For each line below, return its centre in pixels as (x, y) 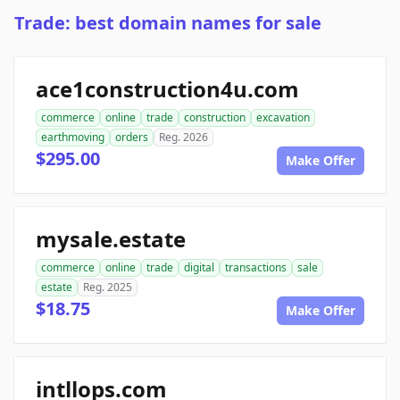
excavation (283, 118)
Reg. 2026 (183, 137)
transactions (256, 268)
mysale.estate (111, 239)
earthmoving (73, 137)
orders (132, 137)
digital (199, 268)
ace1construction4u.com (167, 89)
